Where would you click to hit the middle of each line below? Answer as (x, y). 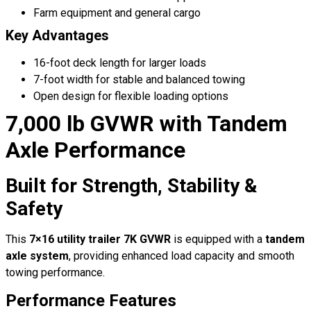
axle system (37, 255)
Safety (34, 208)
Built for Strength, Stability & (132, 185)
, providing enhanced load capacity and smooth (182, 255)
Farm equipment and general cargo (117, 12)
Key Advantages (57, 35)
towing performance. (55, 272)
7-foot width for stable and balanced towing (139, 79)
